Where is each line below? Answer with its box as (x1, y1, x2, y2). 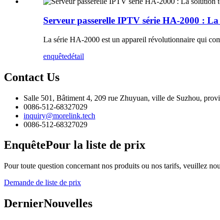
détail (67, 52, 84, 60)
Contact (4, 70, 44, 83)
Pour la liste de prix (46, 138, 145, 152)
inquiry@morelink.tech (24, 111, 95, 120)
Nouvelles (44, 197, 92, 210)
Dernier (4, 197, 44, 210)
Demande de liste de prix (4, 178, 81, 187)
